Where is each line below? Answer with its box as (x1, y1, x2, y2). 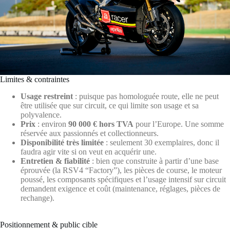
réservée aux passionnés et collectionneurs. (21, 129, 159, 138)
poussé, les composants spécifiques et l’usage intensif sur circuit (21, 175, 226, 184)
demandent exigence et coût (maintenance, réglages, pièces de (21, 184, 220, 193)
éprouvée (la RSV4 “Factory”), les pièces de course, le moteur (21, 166, 222, 175)
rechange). (21, 194, 54, 202)
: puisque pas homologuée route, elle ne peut (73, 92, 219, 101)
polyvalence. (21, 110, 62, 119)
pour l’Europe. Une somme (133, 120, 224, 128)
